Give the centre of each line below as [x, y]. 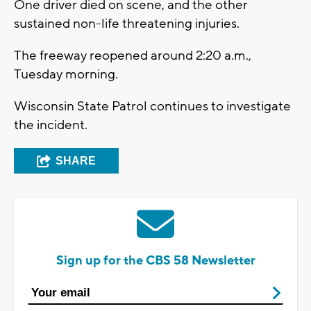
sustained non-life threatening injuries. [128, 24]
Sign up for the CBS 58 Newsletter [155, 261]
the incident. [52, 125]
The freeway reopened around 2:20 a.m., [133, 56]
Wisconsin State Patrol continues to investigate [152, 107]
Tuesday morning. [67, 75]
